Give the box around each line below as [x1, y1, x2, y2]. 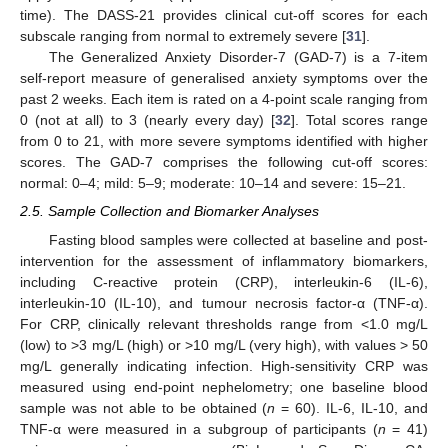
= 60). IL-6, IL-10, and [275, 399, 429, 416]
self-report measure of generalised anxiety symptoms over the [20, 70, 428, 87]
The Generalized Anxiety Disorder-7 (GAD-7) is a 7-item [48, 49, 428, 66]
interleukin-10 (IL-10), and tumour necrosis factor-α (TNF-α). [20, 294, 428, 311]
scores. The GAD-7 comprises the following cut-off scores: [20, 154, 428, 171]
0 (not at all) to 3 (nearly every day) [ [20, 112, 275, 129]
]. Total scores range [291, 112, 428, 129]
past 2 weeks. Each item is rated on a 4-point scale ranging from [20, 91, 428, 108]
